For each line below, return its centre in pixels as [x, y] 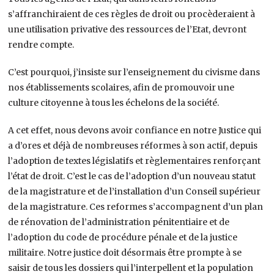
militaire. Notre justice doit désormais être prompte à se [125, 252]
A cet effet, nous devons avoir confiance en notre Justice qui [135, 130]
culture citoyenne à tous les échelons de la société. [114, 102]
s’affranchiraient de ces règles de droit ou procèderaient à [132, 14]
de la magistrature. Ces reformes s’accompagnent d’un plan [136, 206]
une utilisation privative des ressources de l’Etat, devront [128, 29]
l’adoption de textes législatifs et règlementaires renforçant [135, 161]
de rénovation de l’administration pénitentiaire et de [119, 222]
